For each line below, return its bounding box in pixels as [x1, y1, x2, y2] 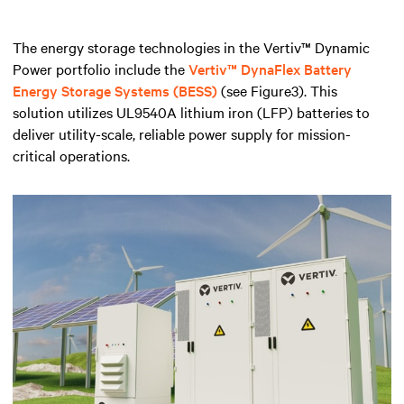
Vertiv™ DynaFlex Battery [188, 58, 352, 78]
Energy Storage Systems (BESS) [13, 79, 217, 100]
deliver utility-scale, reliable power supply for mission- [13, 123, 351, 143]
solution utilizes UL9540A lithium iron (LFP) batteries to [13, 101, 370, 122]
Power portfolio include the [13, 58, 188, 78]
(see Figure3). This [217, 79, 337, 100]
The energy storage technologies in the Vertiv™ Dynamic [13, 36, 370, 57]
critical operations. [13, 144, 130, 165]
